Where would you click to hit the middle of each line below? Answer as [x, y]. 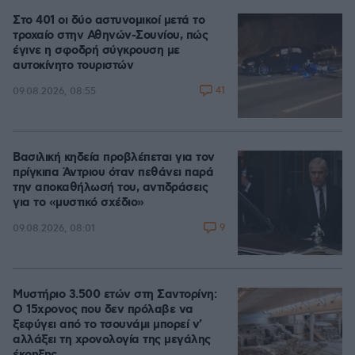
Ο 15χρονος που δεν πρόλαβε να [103, 310]
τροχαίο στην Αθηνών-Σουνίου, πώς [110, 36]
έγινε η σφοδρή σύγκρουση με [96, 51]
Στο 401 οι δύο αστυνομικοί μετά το [109, 21]
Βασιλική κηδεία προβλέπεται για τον [114, 158]
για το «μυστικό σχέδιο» [78, 203]
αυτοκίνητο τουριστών [73, 66]
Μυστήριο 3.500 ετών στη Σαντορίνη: [115, 295]
